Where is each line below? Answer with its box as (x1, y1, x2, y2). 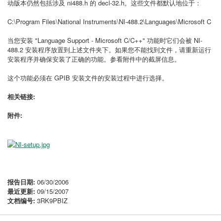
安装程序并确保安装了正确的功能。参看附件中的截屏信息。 (7, 54, 181, 64)
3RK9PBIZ (35, 196, 68, 206)
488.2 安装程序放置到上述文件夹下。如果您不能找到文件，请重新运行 (7, 45, 211, 54)
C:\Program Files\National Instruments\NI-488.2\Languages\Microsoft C (7, 17, 211, 26)
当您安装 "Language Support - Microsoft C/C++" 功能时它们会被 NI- (7, 36, 202, 45)
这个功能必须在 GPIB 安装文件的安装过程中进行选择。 (7, 73, 168, 82)
